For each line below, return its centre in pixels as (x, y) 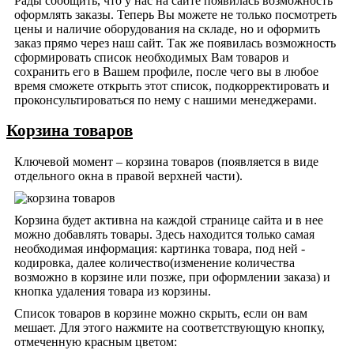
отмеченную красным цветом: (96, 342)
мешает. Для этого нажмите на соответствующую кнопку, (169, 328)
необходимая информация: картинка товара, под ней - (160, 249)
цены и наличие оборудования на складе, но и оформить (167, 28)
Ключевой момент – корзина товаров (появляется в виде (166, 162)
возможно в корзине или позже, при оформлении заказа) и (172, 277)
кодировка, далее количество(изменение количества (154, 263)
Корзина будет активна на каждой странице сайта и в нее (169, 220)
